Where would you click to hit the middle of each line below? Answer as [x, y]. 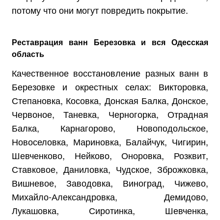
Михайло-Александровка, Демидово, [110, 196]
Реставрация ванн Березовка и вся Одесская [110, 42]
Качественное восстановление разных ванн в [110, 72]
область [28, 54]
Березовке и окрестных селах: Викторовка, [110, 86]
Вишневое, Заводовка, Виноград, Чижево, [110, 182]
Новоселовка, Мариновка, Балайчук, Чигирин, [110, 141]
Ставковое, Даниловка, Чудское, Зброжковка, [110, 169]
